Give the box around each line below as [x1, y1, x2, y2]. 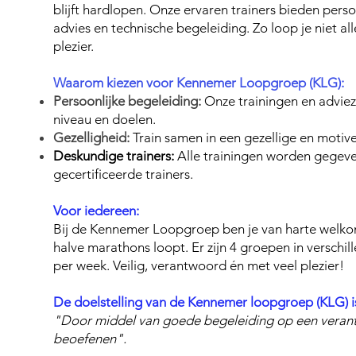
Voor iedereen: [53, 203, 142, 219]
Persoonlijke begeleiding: [53, 93, 204, 109]
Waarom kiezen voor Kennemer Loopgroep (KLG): [53, 75, 347, 91]
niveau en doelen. [53, 111, 159, 127]
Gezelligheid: [53, 130, 130, 145]
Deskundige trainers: [53, 148, 177, 164]
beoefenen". [53, 331, 126, 346]
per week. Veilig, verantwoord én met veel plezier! [53, 257, 347, 273]
